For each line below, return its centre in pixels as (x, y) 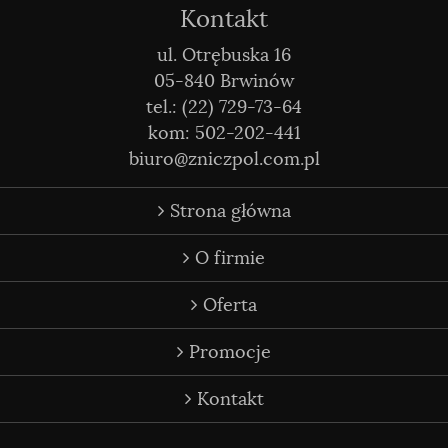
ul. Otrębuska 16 (224, 55)
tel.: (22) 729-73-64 (224, 107)
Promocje (227, 352)
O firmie (227, 258)
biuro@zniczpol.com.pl (224, 159)
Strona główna (227, 211)
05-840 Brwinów (224, 81)
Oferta (227, 305)
